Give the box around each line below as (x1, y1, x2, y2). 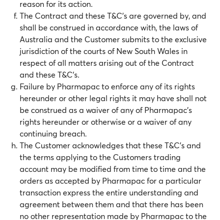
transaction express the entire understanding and (20, 187, 198, 197)
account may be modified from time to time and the (20, 164, 206, 174)
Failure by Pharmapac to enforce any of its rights (20, 81, 195, 91)
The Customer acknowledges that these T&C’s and (20, 140, 201, 150)
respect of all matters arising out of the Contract (20, 57, 194, 68)
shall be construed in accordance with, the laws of (20, 22, 198, 32)
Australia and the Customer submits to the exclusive (20, 34, 207, 44)
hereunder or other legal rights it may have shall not (20, 93, 207, 103)
